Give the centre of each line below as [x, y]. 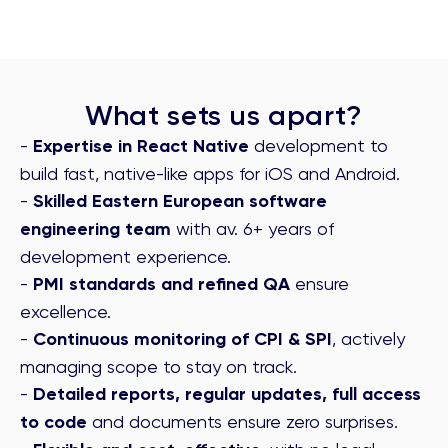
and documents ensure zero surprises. [242, 422]
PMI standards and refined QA [159, 284]
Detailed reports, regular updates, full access [227, 394]
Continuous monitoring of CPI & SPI [182, 339]
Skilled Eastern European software [180, 201]
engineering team [95, 229]
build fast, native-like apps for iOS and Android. [210, 174]
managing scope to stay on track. [158, 367]
